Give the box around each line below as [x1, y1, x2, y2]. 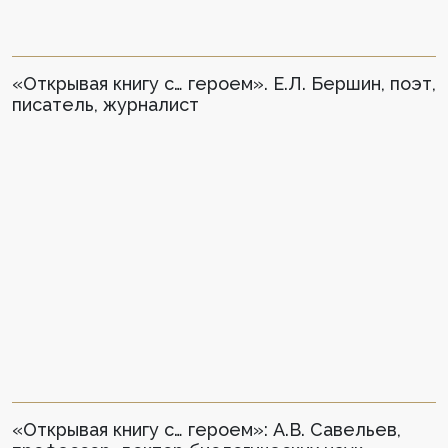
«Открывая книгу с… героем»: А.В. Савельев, [12, 418, 401, 440]
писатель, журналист [12, 94, 199, 116]
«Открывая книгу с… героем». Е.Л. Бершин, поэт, [12, 73, 436, 95]
